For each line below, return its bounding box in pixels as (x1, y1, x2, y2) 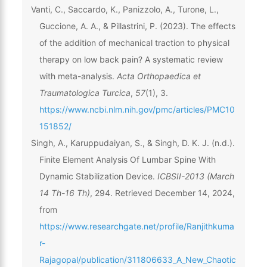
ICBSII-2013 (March (157, 170, 234, 181)
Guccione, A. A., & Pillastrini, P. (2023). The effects (39, 20, 235, 31)
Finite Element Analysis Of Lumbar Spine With (39, 154, 216, 164)
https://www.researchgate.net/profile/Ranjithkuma (39, 221, 234, 231)
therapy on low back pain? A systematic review (39, 54, 223, 64)
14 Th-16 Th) (39, 187, 90, 198)
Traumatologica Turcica (39, 87, 131, 98)
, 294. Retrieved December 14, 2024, (89, 187, 235, 198)
